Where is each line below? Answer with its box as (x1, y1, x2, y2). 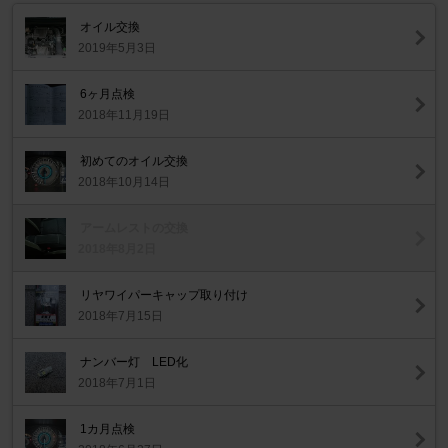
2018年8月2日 (78, 242, 157, 257)
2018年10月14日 (78, 175, 171, 190)
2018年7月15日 (78, 309, 164, 324)
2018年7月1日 (78, 376, 157, 391)
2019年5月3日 (78, 41, 157, 56)
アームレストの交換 (80, 221, 189, 236)
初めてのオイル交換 (80, 154, 189, 169)
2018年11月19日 (78, 108, 171, 123)
